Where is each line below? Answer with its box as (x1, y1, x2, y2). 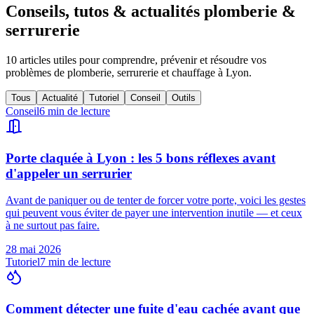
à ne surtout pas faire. (6, 219, 100, 232)
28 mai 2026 (6, 243, 61, 256)
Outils (172, 92, 196, 103)
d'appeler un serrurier (6, 165, 132, 181)
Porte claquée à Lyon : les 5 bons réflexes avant (6, 150, 275, 165)
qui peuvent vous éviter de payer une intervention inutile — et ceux (6, 207, 302, 219)
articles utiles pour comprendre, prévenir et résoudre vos (17, 53, 266, 66)
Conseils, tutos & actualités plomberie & (6, 1, 296, 20)
